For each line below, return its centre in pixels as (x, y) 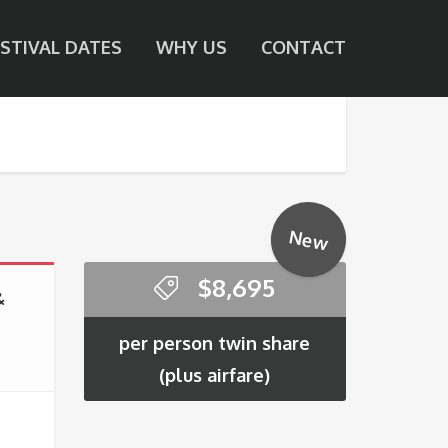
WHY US (191, 47)
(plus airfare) (215, 374)
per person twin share (215, 342)
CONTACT (303, 47)
